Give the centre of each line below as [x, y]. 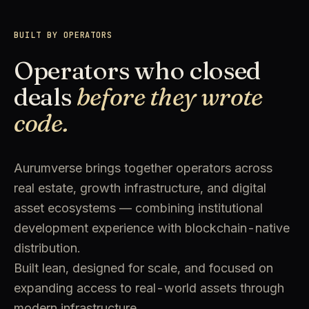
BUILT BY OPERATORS [63, 35]
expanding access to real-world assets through [149, 288]
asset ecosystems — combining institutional [138, 208]
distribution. [47, 248]
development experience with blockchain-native [152, 228]
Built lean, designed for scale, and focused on [143, 268]
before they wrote [169, 97]
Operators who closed [137, 70]
